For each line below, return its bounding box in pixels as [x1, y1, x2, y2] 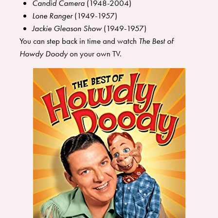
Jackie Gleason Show [32, 23, 102, 34]
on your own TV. [70, 48, 124, 59]
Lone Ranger [32, 10, 73, 21]
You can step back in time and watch [19, 36, 139, 47]
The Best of [139, 36, 173, 47]
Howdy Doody [19, 48, 68, 59]
